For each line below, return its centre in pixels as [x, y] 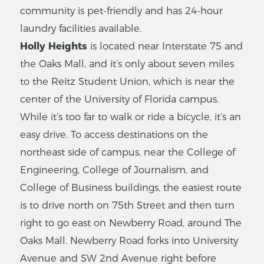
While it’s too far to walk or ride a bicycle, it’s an [131, 117]
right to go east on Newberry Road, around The [131, 223]
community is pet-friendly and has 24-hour [121, 11]
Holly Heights [54, 46]
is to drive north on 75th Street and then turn [127, 205]
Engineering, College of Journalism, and [114, 170]
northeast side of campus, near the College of [128, 152]
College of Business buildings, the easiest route [131, 188]
